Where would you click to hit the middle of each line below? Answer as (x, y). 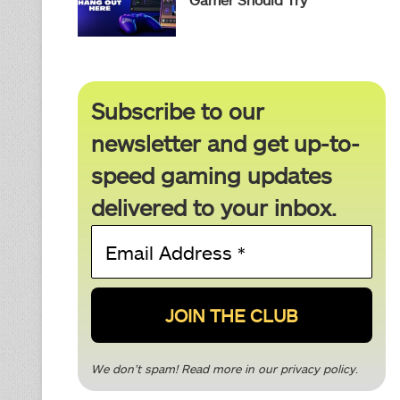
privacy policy (318, 369)
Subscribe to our (178, 111)
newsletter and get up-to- (225, 143)
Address (267, 256)
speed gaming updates (212, 175)
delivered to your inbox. (214, 207)
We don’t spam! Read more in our (186, 369)
